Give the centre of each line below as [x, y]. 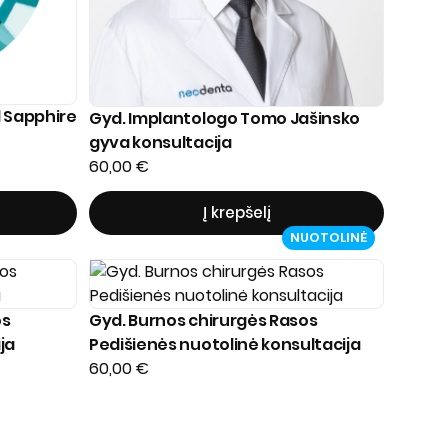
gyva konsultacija [160, 142]
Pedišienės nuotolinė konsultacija [225, 344]
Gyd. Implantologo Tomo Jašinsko [225, 118]
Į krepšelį [236, 212]
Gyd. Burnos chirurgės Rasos [203, 320]
